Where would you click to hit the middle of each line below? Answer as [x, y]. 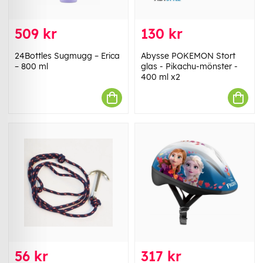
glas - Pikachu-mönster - [189, 67]
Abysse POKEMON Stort [188, 56]
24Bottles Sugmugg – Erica [67, 56]
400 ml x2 [161, 77]
